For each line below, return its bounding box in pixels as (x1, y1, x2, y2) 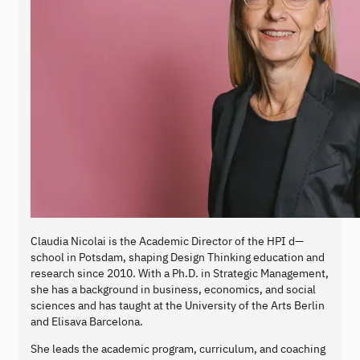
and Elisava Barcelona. (31, 314, 143, 329)
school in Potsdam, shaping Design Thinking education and (31, 250, 325, 265)
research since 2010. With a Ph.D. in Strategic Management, (31, 266, 329, 281)
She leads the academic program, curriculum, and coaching (31, 342, 325, 357)
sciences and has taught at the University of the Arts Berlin (31, 298, 325, 313)
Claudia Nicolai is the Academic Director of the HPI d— (31, 234, 304, 249)
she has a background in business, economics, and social (31, 282, 316, 297)
